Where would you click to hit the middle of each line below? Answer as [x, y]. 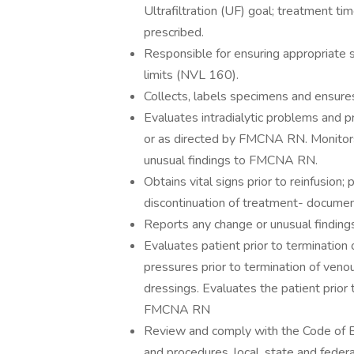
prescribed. [174, 32]
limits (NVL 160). [191, 75]
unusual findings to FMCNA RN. [231, 160]
